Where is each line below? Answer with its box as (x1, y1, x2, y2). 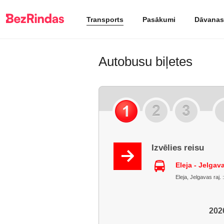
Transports (86, 15, 123, 23)
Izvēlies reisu (151, 143, 204, 152)
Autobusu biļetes (98, 54, 192, 69)
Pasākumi (142, 15, 175, 23)
